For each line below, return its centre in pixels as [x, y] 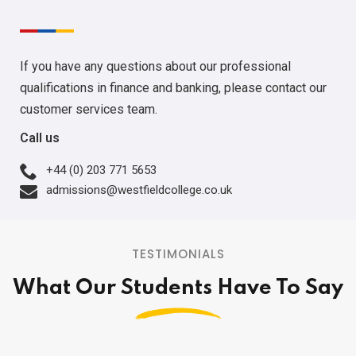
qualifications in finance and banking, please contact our [173, 88]
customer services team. [89, 110]
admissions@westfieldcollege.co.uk [139, 190]
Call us [40, 138]
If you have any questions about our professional [155, 67]
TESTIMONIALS [178, 254]
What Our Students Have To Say [178, 288]
